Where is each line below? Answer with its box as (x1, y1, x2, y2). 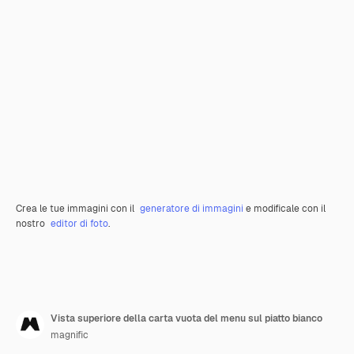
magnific (51, 329, 88, 341)
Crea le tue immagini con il (16, 202, 137, 215)
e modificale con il (243, 202, 326, 215)
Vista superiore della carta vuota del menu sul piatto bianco (51, 312, 322, 325)
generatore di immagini (140, 202, 243, 215)
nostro (16, 217, 47, 230)
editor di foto (51, 217, 108, 230)
